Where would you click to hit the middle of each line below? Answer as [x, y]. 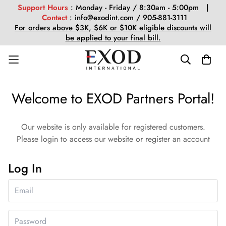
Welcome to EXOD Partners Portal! [113, 99]
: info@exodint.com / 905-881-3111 [128, 18]
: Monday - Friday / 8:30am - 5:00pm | [138, 8]
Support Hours [43, 8]
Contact [54, 18]
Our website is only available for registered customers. [113, 127]
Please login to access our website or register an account [113, 139]
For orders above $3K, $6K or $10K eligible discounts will [113, 28]
